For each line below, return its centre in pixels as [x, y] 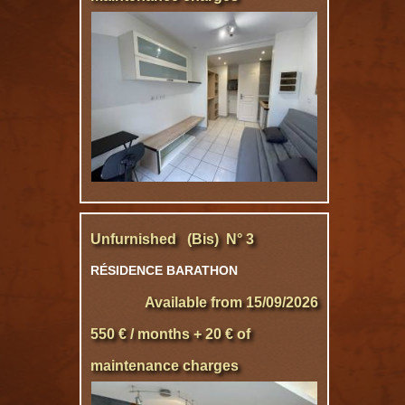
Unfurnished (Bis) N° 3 [172, 239]
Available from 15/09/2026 [231, 302]
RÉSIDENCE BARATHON [164, 270]
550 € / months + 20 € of [170, 334]
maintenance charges [165, 366]
